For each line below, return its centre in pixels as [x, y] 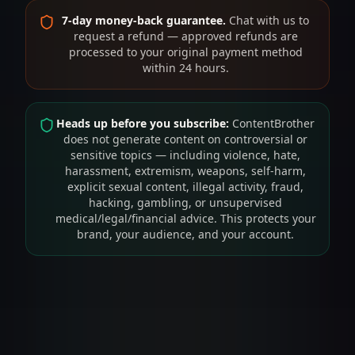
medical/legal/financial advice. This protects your [185, 218]
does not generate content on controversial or [185, 139]
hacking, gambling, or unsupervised [185, 202]
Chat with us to [267, 20]
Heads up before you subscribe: [143, 123]
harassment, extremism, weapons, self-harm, [185, 171]
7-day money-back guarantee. [144, 20]
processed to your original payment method [185, 52]
